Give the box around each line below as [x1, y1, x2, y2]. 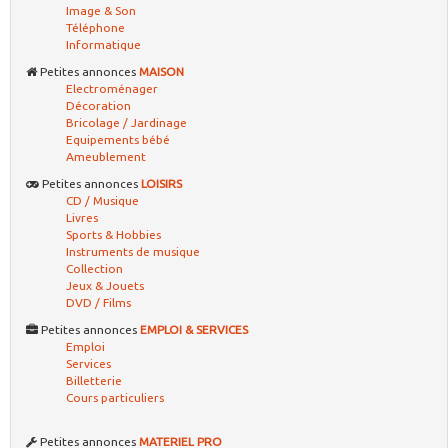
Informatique [66, 38, 141, 51]
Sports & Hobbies [66, 228, 161, 241]
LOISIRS [141, 177, 182, 190]
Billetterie [66, 374, 122, 387]
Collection [66, 262, 123, 275]
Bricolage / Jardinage [66, 116, 187, 129]
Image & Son [66, 4, 136, 17]
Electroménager [66, 82, 158, 95]
